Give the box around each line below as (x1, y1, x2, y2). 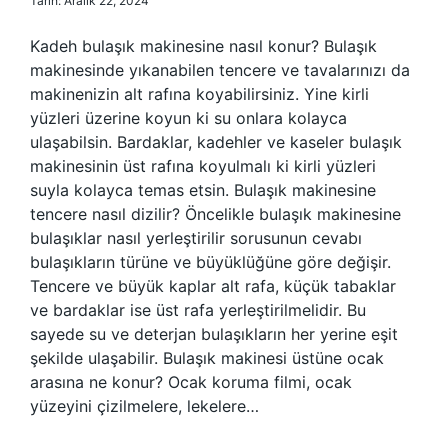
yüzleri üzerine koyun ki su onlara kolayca (30, 108, 347, 128)
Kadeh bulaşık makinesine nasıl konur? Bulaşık (30, 36, 377, 56)
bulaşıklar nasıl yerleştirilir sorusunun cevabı (30, 228, 362, 248)
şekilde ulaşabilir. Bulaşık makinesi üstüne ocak (30, 348, 384, 368)
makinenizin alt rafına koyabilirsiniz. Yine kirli (30, 84, 369, 104)
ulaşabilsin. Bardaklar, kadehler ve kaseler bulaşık (30, 132, 402, 152)
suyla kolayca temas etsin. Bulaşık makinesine (30, 180, 376, 200)
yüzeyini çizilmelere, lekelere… (30, 396, 259, 416)
